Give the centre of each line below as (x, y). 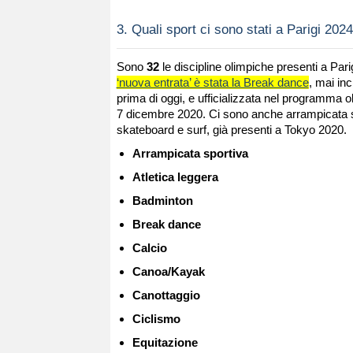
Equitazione (165, 342)
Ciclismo (156, 318)
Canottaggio (166, 295)
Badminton (162, 200)
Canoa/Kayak (168, 271)
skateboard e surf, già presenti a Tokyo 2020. (231, 129)
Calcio (149, 247)
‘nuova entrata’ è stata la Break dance (212, 82)
